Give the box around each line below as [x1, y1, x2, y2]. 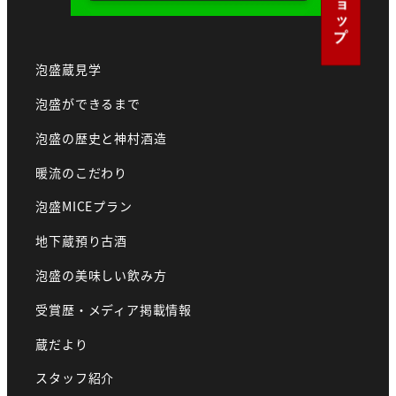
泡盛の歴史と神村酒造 [35, 128, 167, 147]
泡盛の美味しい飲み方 [35, 266, 167, 285]
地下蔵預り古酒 [35, 232, 127, 250]
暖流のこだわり [35, 163, 127, 181]
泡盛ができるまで [35, 95, 141, 113]
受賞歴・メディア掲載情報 [35, 300, 192, 318]
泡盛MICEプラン [35, 197, 133, 216]
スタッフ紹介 [35, 369, 115, 387]
